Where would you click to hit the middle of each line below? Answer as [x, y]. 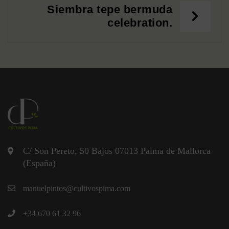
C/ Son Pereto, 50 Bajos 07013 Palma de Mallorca [117, 151]
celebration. [140, 22]
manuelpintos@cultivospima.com [77, 188]
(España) [39, 163]
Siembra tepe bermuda [110, 9]
